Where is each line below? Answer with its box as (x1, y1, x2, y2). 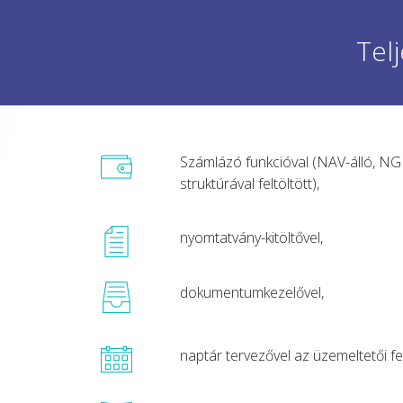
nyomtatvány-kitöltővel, (180, 227, 324, 247)
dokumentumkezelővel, (180, 282, 325, 302)
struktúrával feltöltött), (180, 173, 320, 193)
